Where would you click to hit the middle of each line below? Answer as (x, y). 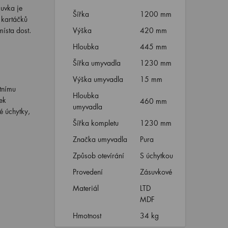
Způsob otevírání (98, 155)
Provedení (88, 172)
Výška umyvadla (98, 79)
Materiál (85, 188)
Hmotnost (87, 216)
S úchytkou (157, 155)
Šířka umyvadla (96, 63)
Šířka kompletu (95, 123)
